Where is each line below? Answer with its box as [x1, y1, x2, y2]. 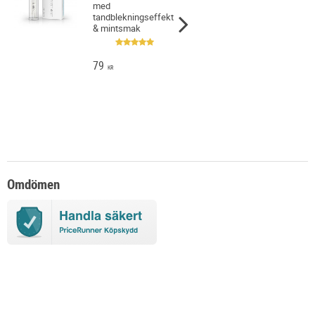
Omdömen [7, 174, 60, 193]
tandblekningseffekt [93, 10, 174, 23]
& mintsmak [93, 21, 141, 34]
